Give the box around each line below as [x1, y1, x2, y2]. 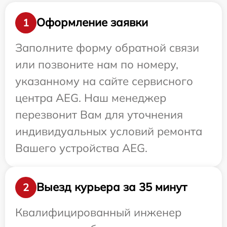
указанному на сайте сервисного [15, 73, 193, 88]
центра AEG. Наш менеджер [15, 90, 166, 105]
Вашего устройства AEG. [15, 140, 147, 155]
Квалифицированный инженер [15, 205, 181, 219]
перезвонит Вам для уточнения [15, 107, 183, 122]
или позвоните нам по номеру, [15, 57, 178, 71]
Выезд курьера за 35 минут [36, 180, 187, 195]
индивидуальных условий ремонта [15, 124, 202, 138]
